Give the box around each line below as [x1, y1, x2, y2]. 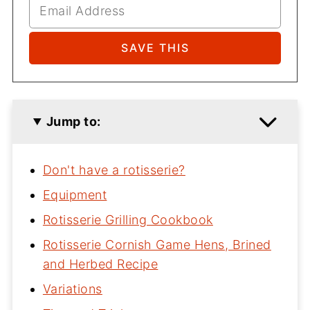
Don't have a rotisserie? [42, 162, 185, 177]
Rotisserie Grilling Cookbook [42, 212, 213, 227]
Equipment [42, 187, 107, 202]
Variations [42, 281, 102, 296]
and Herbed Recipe [42, 256, 158, 271]
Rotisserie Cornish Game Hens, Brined [42, 237, 271, 252]
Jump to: [46, 113, 101, 129]
